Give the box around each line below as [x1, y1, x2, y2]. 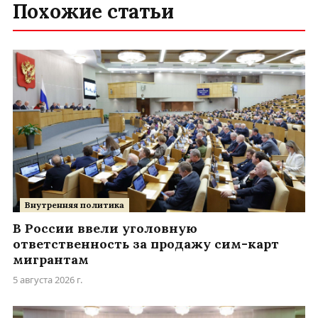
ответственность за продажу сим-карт [13, 236, 279, 253]
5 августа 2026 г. [13, 273, 82, 287]
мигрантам [13, 251, 89, 268]
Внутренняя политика [25, 199, 124, 211]
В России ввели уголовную [13, 220, 197, 237]
